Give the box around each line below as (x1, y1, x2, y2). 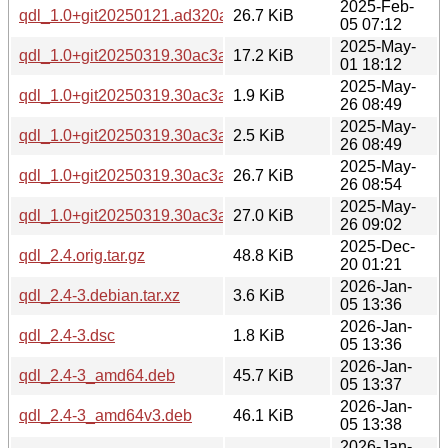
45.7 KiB (233, 366, 294, 384)
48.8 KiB (233, 246, 294, 264)
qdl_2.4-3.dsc (19, 326, 115, 344)
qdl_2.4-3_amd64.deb (19, 366, 175, 384)
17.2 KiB (233, 46, 294, 64)
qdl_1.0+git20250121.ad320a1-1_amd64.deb (19, 6, 340, 24)
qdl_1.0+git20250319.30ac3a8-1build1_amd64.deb (19, 166, 383, 184)
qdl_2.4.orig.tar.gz (19, 246, 145, 264)
